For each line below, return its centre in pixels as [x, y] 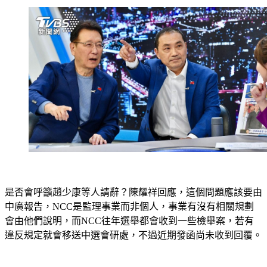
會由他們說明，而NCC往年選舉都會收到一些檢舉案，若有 [129, 221]
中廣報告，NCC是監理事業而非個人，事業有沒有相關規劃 [129, 206]
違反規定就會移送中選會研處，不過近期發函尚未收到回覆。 [133, 235]
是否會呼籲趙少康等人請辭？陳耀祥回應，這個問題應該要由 [133, 192]
